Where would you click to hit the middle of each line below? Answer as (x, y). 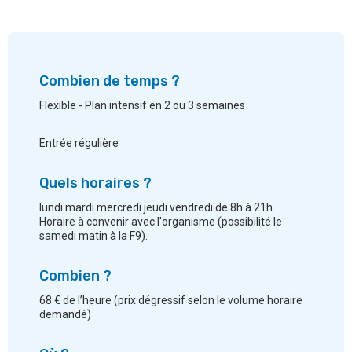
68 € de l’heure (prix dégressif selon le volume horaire (171, 301)
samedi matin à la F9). (93, 236)
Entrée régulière (79, 143)
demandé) (65, 315)
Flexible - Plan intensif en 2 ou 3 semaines (142, 106)
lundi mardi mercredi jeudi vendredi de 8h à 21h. (157, 208)
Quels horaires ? (95, 183)
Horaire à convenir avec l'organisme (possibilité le (161, 222)
